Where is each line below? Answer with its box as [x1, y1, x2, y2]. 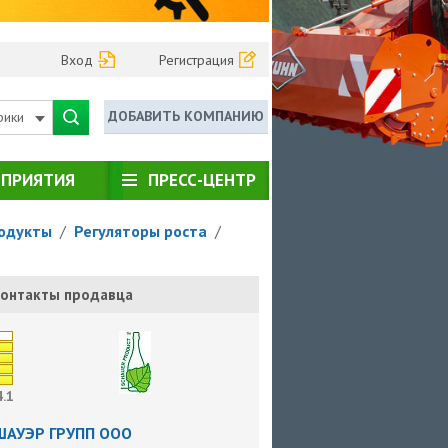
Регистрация [159, 50, 235, 69]
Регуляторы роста [73, 220, 207, 241]
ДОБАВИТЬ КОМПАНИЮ [108, 106, 265, 125]
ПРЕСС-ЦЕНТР [147, 168, 256, 191]
